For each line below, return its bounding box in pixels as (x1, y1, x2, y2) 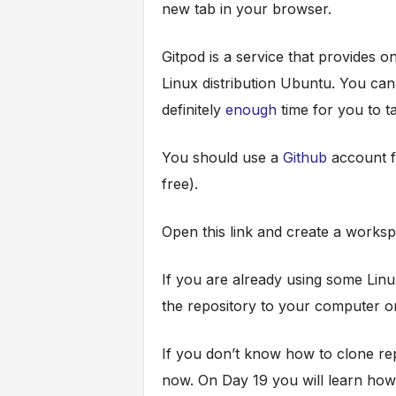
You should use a (161, 148, 283, 167)
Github (282, 148, 331, 167)
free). (161, 175, 198, 194)
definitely (161, 101, 225, 119)
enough (225, 101, 281, 119)
